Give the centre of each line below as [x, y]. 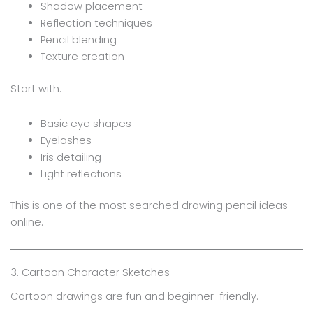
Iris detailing [71, 157]
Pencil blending [79, 40]
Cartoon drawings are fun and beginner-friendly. [134, 297]
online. [27, 223]
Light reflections [81, 174]
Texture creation [83, 57]
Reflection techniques [97, 23]
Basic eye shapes [86, 123]
